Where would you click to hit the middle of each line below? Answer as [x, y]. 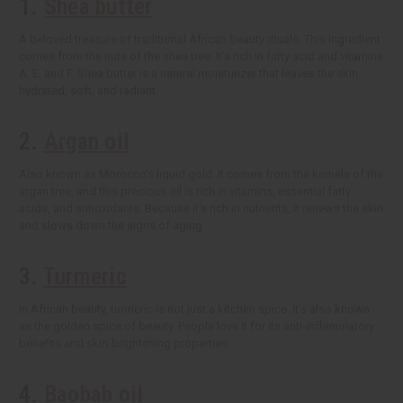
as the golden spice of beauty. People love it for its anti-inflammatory [197, 327]
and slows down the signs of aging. [112, 226]
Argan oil [86, 142]
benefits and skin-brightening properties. [125, 344]
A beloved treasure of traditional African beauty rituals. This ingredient [200, 40]
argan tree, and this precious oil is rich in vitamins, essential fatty [185, 192]
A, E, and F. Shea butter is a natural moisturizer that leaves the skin [188, 74]
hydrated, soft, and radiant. [89, 91]
